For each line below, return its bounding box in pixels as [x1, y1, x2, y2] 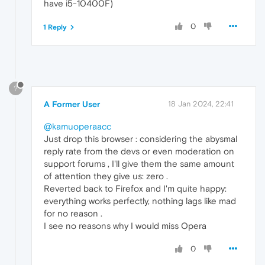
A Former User [44, 99, 100, 109]
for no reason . [44, 208, 102, 219]
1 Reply [43, 22, 67, 31]
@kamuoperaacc [44, 121, 111, 132]
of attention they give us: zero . [44, 171, 168, 182]
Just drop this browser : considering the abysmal [44, 134, 237, 144]
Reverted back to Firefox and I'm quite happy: [44, 183, 227, 194]
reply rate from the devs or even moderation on [44, 146, 234, 157]
